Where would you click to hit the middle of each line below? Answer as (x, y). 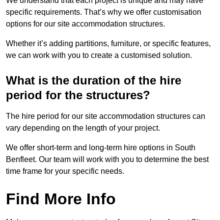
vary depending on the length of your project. (83, 128)
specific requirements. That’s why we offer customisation (104, 12)
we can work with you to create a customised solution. (99, 55)
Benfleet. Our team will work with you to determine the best (107, 160)
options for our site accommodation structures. (85, 24)
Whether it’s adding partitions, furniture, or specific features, (108, 44)
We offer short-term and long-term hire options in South (101, 148)
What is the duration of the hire (94, 81)
